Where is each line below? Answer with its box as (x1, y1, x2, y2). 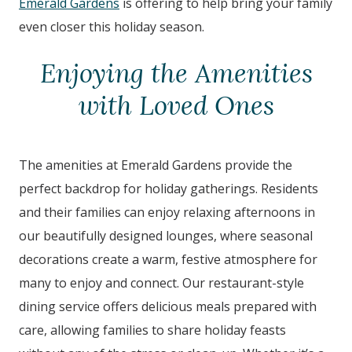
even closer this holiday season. (19, 18, 207, 36)
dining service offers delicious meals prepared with (19, 298, 317, 316)
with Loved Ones (78, 90, 274, 123)
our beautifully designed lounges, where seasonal (19, 227, 313, 245)
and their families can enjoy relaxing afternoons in (19, 203, 315, 222)
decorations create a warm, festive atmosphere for (19, 251, 317, 269)
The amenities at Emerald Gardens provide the (19, 156, 292, 174)
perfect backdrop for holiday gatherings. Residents (19, 180, 318, 198)
